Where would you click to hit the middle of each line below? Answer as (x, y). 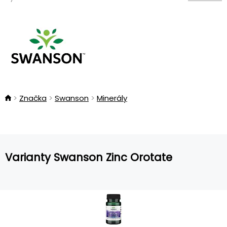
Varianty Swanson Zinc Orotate (89, 157)
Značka (33, 98)
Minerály (112, 98)
